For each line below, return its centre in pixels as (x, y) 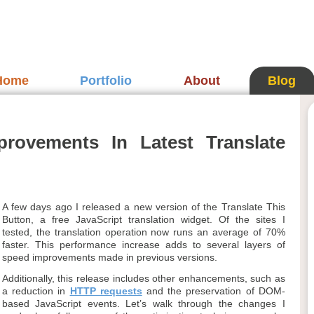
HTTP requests (106, 291)
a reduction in (36, 291)
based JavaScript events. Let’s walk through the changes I (143, 303)
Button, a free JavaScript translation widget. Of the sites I (143, 219)
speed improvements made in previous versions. (109, 257)
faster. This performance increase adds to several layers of (143, 245)
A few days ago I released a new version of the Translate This (143, 207)
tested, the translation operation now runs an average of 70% (143, 232)
